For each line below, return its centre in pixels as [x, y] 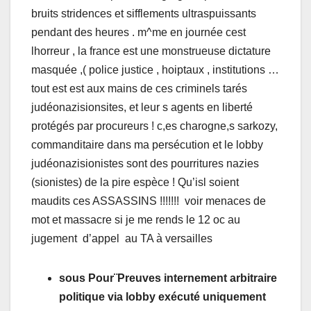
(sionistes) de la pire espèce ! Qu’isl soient [135, 182]
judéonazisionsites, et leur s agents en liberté [142, 107]
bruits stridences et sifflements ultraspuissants [144, 13]
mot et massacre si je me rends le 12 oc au [136, 219]
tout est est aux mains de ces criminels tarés [139, 88]
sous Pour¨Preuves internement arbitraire [168, 278]
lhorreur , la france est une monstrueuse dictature [151, 51]
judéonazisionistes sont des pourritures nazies [145, 163]
